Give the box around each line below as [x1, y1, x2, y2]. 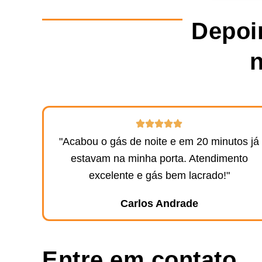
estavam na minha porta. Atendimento [70, 152, 248, 164]
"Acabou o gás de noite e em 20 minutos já [59, 135, 259, 147]
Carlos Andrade [120, 197, 198, 209]
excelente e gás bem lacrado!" [88, 169, 230, 181]
